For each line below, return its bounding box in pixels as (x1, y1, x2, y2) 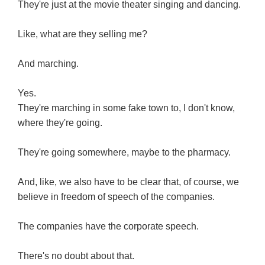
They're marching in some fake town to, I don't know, (18, 103, 235, 114)
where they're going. (18, 118, 102, 128)
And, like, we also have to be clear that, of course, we (18, 177, 239, 188)
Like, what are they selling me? (18, 29, 147, 40)
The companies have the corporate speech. (18, 221, 199, 232)
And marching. (18, 59, 79, 69)
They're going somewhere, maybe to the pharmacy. (18, 147, 231, 158)
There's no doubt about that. (18, 251, 134, 261)
